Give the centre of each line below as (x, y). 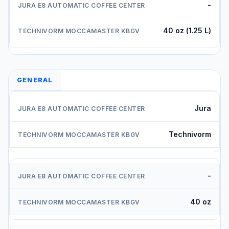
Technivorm (190, 134)
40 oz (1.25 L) (187, 31)
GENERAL (35, 80)
